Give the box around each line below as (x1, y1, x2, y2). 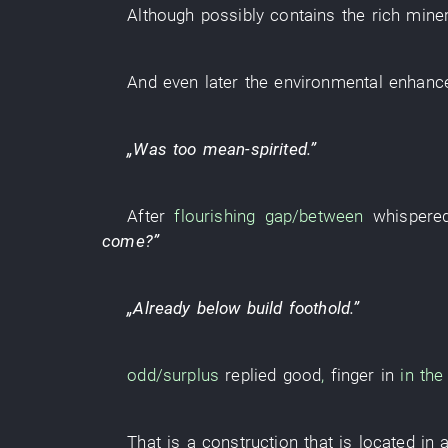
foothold (288, 298, 351, 318)
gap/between (264, 206, 364, 226)
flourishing (174, 206, 256, 226)
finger (330, 365, 375, 385)
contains (270, 5, 336, 25)
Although (127, 5, 195, 25)
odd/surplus (127, 365, 220, 385)
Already (133, 298, 191, 318)
